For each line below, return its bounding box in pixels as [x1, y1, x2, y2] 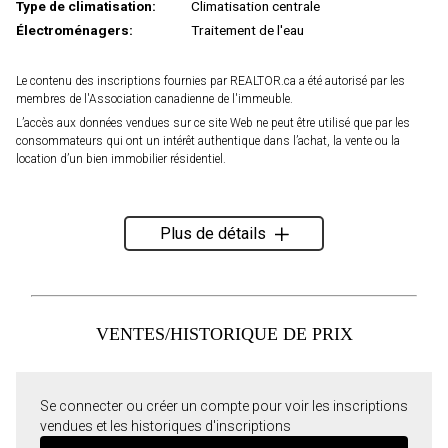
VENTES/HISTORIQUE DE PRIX [95, 324, 353, 345]
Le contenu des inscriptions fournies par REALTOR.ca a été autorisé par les [16, 74, 405, 89]
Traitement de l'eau [190, 22, 304, 39]
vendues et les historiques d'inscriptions [40, 418, 291, 435]
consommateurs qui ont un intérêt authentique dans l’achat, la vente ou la [16, 134, 400, 149]
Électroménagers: [16, 22, 133, 39]
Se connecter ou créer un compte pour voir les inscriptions [40, 398, 408, 415]
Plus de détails [159, 224, 266, 244]
